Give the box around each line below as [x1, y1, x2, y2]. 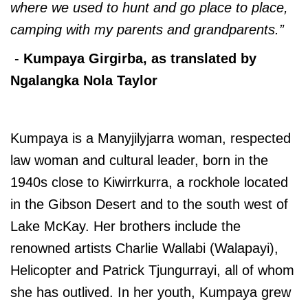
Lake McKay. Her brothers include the [10, 219, 241, 234]
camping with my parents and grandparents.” [10, 22, 288, 38]
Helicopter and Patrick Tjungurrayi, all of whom [10, 263, 294, 278]
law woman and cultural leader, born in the [10, 153, 268, 168]
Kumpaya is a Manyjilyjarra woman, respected [10, 131, 291, 146]
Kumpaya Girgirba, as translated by [23, 51, 256, 67]
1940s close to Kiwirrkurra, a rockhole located [10, 175, 288, 190]
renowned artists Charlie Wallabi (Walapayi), [10, 241, 278, 256]
